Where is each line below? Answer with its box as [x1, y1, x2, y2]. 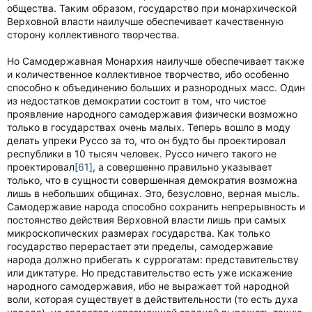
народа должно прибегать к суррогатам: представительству [7, 253, 299, 265]
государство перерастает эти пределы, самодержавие [7, 240, 273, 252]
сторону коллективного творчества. [7, 29, 180, 40]
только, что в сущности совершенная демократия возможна [7, 174, 297, 186]
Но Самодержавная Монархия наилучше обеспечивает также [7, 55, 304, 67]
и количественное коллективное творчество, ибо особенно [7, 68, 289, 80]
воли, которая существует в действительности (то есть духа [7, 293, 298, 305]
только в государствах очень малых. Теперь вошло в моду [7, 121, 290, 133]
